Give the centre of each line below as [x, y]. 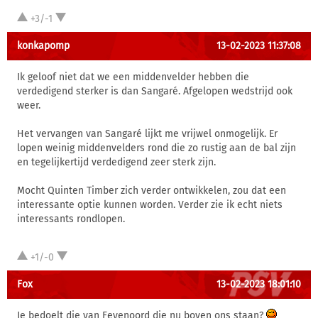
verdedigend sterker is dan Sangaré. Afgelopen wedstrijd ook [155, 91]
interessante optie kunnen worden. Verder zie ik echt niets [150, 205]
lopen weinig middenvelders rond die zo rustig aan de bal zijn [157, 148]
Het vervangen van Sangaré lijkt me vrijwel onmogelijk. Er [147, 134]
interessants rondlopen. [71, 219]
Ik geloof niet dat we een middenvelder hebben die [133, 77]
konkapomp [43, 46]
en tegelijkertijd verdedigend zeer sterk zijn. [116, 162]
